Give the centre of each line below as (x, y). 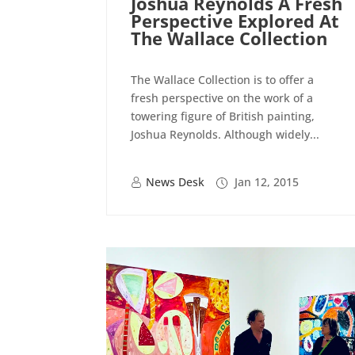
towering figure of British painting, (223, 116)
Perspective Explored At (235, 21)
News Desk (176, 182)
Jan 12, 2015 (265, 182)
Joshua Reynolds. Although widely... (225, 135)
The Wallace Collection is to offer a (223, 80)
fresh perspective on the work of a (222, 98)
